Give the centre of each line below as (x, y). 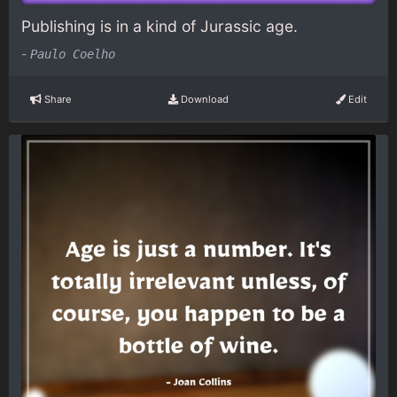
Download (203, 99)
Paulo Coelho (73, 54)
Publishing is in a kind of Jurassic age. (160, 26)
